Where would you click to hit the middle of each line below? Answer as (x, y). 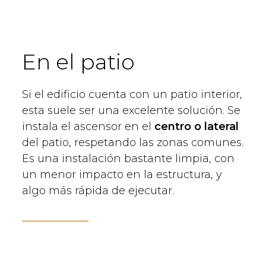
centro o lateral (197, 126)
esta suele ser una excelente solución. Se (131, 110)
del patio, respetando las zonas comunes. (133, 142)
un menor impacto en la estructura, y (122, 174)
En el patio (78, 61)
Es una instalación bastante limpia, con (128, 158)
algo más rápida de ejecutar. (98, 190)
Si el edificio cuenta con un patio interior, (132, 94)
